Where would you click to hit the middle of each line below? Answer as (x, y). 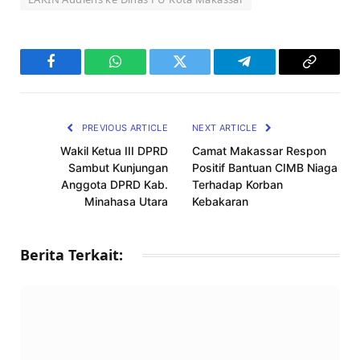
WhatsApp (145, 74)
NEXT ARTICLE (226, 127)
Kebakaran (220, 201)
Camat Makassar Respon (259, 150)
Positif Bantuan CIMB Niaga (265, 167)
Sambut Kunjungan (118, 167)
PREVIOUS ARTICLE (123, 127)
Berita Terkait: (72, 254)
